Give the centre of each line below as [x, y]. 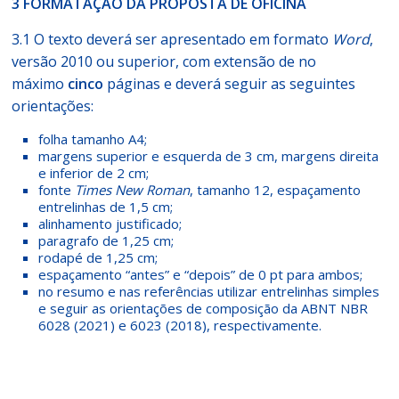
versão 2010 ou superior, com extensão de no [164, 61]
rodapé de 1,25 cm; [98, 257]
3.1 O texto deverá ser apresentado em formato [172, 39]
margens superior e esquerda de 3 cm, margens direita [209, 156]
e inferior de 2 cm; [94, 173]
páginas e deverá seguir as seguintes [230, 84]
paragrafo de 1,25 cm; [106, 240]
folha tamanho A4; [93, 139]
